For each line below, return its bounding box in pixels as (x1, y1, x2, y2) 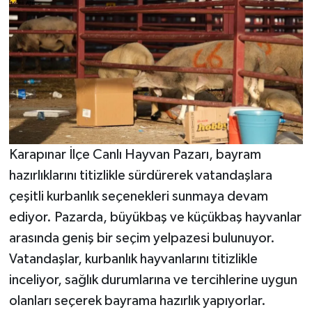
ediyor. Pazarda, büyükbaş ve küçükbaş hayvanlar (8, 210, 302, 224)
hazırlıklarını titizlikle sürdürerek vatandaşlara (8, 168, 272, 182)
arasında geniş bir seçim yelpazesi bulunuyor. (8, 231, 275, 245)
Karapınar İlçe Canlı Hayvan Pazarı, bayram (8, 147, 261, 162)
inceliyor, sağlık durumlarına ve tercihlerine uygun (8, 272, 297, 287)
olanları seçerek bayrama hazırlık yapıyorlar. (8, 293, 266, 308)
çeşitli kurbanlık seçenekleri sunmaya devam (8, 189, 268, 203)
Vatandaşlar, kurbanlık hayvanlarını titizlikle (8, 251, 258, 266)
